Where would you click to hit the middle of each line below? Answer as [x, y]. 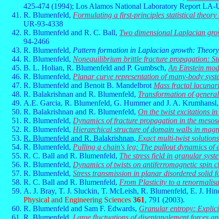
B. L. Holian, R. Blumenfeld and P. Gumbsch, [96, 68]
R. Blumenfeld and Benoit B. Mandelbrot [88, 85]
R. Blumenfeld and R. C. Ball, [71, 33]
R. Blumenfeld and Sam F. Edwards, [81, 208]
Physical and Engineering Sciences [78, 200]
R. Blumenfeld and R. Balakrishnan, [81, 138]
